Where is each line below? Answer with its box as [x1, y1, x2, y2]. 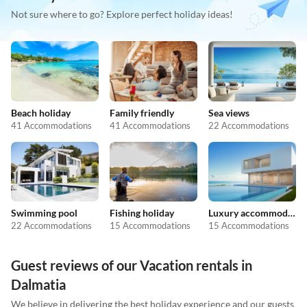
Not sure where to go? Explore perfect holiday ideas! [11, 8, 233, 21]
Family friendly [110, 106, 174, 119]
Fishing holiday [110, 207, 174, 219]
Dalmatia [11, 276, 66, 293]
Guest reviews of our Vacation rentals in [11, 257, 252, 274]
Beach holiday [11, 106, 71, 119]
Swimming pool [11, 207, 77, 219]
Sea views [208, 106, 249, 119]
